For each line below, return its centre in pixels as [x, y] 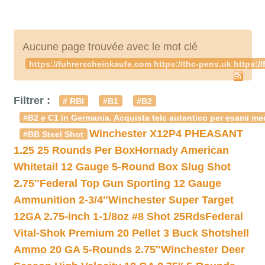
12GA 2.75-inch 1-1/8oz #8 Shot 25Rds [109, 216]
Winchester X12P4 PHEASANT [166, 134]
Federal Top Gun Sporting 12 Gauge [130, 183]
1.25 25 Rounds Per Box [74, 150]
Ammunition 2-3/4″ [61, 200]
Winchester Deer [203, 250]
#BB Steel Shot [54, 134]
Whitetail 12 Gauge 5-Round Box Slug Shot [122, 167]
